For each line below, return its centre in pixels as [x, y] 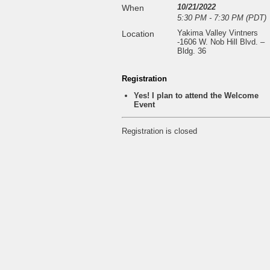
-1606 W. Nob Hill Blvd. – [221, 42]
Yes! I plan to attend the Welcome [196, 96]
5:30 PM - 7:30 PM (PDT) [222, 18]
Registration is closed [159, 131]
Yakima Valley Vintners [218, 33]
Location [138, 34]
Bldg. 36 [192, 51]
